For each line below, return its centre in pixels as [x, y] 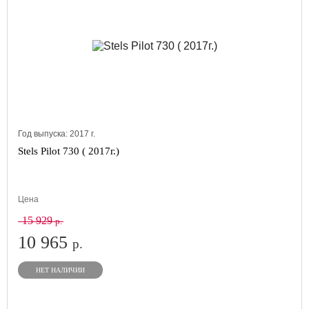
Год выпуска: [44, 134]
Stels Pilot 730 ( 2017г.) [69, 151]
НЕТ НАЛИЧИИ [60, 270]
